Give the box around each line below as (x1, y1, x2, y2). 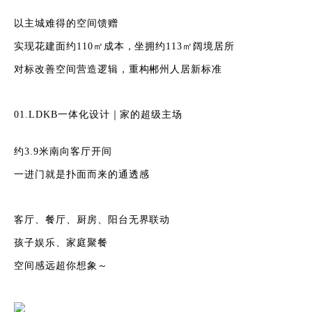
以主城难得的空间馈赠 (14, 18, 118, 29)
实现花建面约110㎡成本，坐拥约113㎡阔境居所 (14, 41, 235, 52)
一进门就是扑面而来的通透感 (14, 169, 150, 180)
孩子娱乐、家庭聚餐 (14, 237, 108, 248)
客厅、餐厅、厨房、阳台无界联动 (14, 214, 171, 225)
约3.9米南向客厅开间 (14, 146, 112, 157)
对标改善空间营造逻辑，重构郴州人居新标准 (14, 64, 223, 75)
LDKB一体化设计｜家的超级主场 (28, 109, 183, 120)
